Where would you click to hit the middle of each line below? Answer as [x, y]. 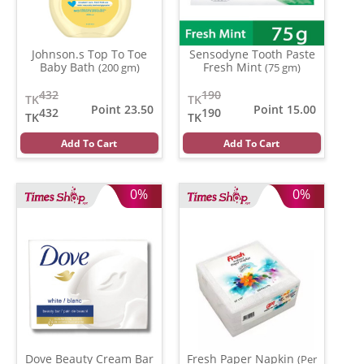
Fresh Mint [234, 67]
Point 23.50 [122, 109]
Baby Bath [69, 67]
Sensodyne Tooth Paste [252, 54]
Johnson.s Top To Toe [89, 54]
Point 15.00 [285, 109]
